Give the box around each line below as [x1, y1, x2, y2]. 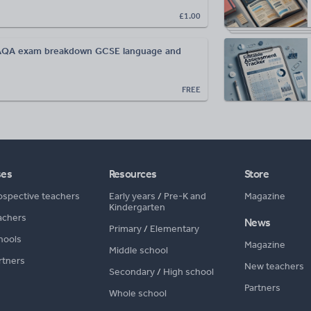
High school [162, 266, 214, 278]
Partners [244, 282, 280, 294]
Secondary [108, 266, 155, 278]
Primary [108, 223, 142, 235]
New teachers [244, 260, 304, 273]
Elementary [149, 223, 199, 235]
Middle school [108, 244, 168, 257]
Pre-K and [163, 190, 206, 203]
